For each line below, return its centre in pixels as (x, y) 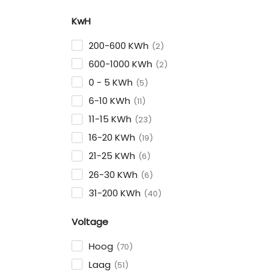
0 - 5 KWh (111, 82)
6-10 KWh (109, 101)
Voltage (90, 221)
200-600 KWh (119, 45)
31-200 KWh (115, 193)
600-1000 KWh (120, 64)
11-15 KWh (110, 119)
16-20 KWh (112, 138)
